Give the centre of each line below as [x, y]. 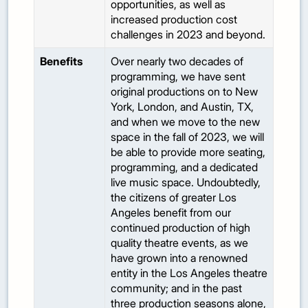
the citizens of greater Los [174, 198]
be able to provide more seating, [188, 152]
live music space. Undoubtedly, [186, 183]
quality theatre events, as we [180, 243]
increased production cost [174, 20]
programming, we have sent [178, 77]
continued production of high [181, 228]
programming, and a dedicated [185, 167]
